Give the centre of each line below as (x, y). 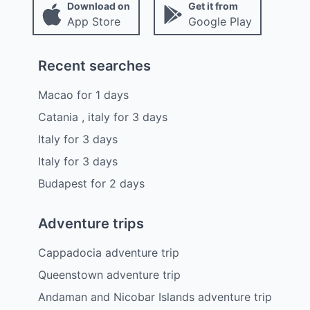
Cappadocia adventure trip (109, 252)
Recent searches (94, 65)
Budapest (63, 183)
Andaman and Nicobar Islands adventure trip (155, 297)
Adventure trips (91, 223)
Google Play (220, 21)
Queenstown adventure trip (109, 274)
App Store (93, 21)
